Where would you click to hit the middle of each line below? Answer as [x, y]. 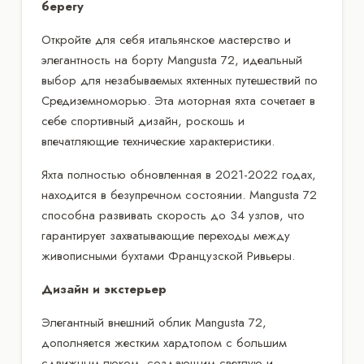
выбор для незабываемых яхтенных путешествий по [180, 80]
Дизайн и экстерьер [104, 289]
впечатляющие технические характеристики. [158, 141]
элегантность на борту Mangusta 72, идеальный [172, 60]
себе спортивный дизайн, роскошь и [143, 121]
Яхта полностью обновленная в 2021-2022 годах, [179, 174]
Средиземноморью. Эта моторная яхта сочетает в [178, 100]
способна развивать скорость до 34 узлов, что [173, 215]
